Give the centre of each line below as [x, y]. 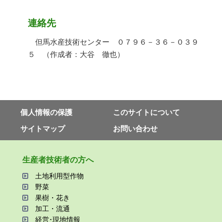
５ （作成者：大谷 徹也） [76, 55]
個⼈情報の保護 [46, 112]
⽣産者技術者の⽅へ [58, 160]
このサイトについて [146, 112]
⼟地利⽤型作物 [59, 176]
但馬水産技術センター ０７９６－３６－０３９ [113, 42]
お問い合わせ [135, 128]
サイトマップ [42, 128]
